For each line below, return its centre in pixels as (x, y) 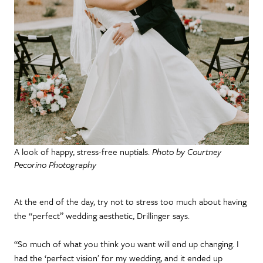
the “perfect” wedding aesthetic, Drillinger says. (102, 215)
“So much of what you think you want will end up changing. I (127, 243)
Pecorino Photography (55, 164)
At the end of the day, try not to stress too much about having (130, 201)
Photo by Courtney (187, 151)
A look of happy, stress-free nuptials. (83, 151)
